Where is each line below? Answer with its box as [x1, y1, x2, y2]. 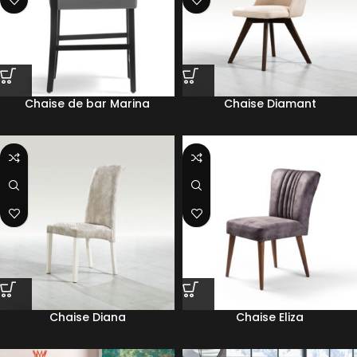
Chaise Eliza [236, 309, 304, 325]
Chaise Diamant [223, 96, 316, 112]
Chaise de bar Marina [25, 96, 150, 112]
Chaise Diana [49, 309, 126, 325]
